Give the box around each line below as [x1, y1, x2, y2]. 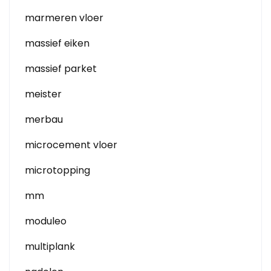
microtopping [25, 163, 90, 177]
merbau [25, 113, 63, 126]
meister [25, 87, 62, 101]
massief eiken [25, 36, 90, 50]
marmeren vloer [25, 11, 103, 25]
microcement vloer [25, 138, 117, 152]
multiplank [25, 240, 75, 253]
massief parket [25, 62, 97, 76]
